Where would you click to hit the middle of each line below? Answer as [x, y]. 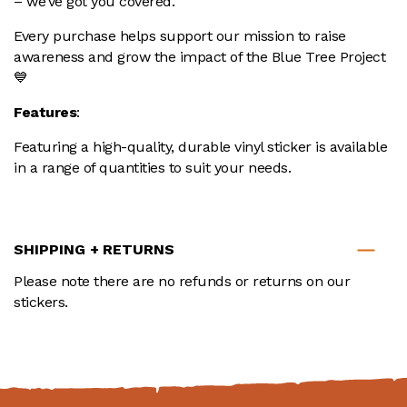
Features [45, 113]
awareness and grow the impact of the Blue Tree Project [199, 57]
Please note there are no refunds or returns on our [182, 282]
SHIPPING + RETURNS [94, 250]
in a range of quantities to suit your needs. [152, 168]
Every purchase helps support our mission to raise [180, 36]
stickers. [41, 303]
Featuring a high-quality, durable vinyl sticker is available [200, 147]
